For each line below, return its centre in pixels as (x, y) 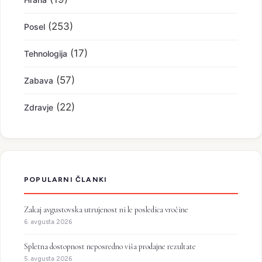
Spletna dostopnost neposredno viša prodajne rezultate (110, 247)
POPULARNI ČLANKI (66, 180)
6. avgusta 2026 (48, 222)
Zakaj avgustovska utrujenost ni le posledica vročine (106, 210)
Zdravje (39, 107)
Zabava (39, 80)
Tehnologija (46, 54)
